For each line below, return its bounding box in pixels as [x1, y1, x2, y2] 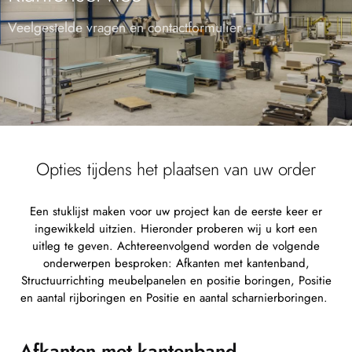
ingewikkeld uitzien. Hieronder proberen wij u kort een [35, 219, 317, 237]
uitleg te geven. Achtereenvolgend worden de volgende [32, 236, 320, 255]
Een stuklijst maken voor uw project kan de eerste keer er [30, 202, 322, 220]
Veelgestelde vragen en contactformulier [8, 17, 241, 38]
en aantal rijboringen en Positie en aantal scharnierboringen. [20, 288, 332, 306]
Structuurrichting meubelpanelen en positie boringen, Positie [20, 271, 332, 289]
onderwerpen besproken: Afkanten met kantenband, [42, 254, 310, 272]
